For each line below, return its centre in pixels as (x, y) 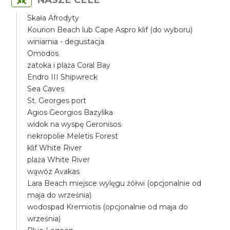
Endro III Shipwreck (63, 77)
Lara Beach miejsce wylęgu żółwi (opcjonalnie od (114, 183)
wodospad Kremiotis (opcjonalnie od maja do (108, 207)
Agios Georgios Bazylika (70, 112)
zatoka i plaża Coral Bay (69, 65)
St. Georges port (57, 101)
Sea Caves (46, 89)
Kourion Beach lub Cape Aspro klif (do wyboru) (110, 30)
